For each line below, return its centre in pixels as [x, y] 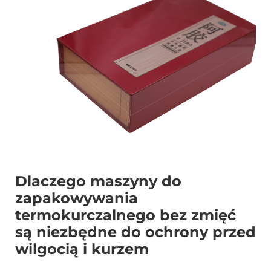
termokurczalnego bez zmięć [126, 215]
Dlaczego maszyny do [98, 181]
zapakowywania [77, 198]
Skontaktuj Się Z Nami [70, 23]
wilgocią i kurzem [82, 249]
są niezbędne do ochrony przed [135, 232]
